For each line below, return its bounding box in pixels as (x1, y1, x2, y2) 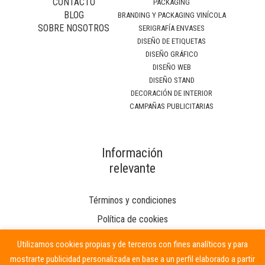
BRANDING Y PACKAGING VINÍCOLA (117, 11, 226, 20)
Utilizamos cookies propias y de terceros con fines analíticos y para (17, 238, 248, 250)
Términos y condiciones (88, 195, 176, 206)
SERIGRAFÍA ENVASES (138, 24, 205, 33)
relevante (109, 161, 156, 176)
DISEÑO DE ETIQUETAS (137, 37, 206, 46)
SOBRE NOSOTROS (38, 22, 110, 34)
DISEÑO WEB (152, 63, 191, 72)
